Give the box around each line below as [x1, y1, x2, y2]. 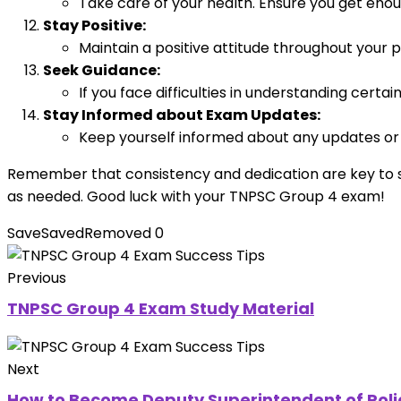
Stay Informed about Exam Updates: [43, 105, 320, 125]
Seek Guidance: [43, 60, 160, 81]
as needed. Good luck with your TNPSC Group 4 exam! [7, 186, 385, 207]
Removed [84, 223, 151, 243]
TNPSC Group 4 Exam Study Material [7, 297, 314, 320]
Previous [7, 268, 66, 288]
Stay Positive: [43, 15, 146, 36]
